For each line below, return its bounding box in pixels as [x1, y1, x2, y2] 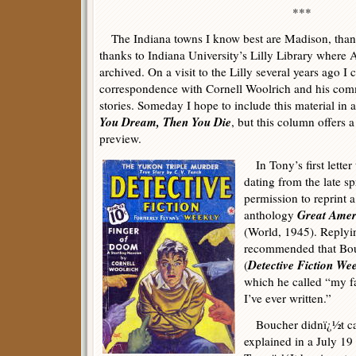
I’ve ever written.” [244, 290, 331, 306]
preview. [99, 130, 141, 146]
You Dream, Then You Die [99, 113, 231, 130]
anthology [244, 207, 297, 222]
